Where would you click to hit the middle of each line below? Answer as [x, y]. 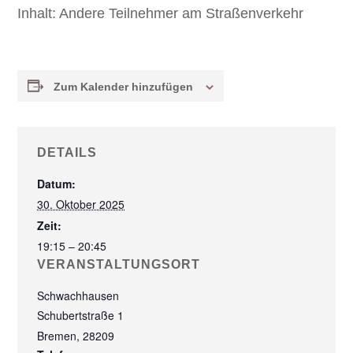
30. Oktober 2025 [81, 204]
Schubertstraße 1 [81, 315]
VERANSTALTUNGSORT [119, 264]
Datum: [57, 183]
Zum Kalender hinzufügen [124, 86]
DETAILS [67, 152]
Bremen [57, 335]
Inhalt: [37, 13]
